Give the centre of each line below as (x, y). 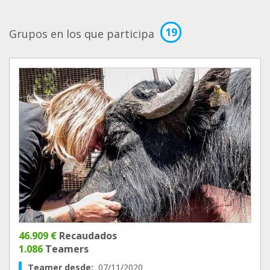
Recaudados (87, 236)
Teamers (66, 249)
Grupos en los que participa (82, 34)
